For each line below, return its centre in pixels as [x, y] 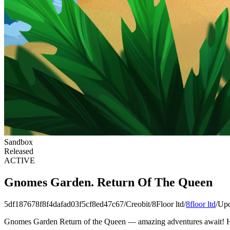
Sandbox [18, 142]
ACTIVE [20, 160]
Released [19, 151]
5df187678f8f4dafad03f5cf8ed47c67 [64, 204]
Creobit [138, 204]
